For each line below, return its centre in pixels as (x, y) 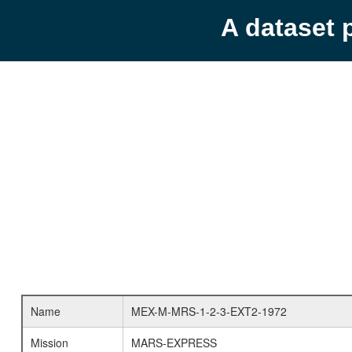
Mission (49, 343)
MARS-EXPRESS (174, 343)
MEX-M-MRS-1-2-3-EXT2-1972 (209, 311)
